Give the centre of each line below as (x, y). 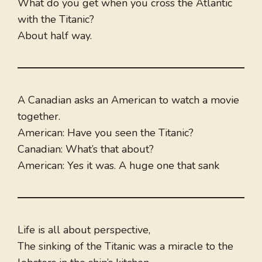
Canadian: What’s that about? (86, 149)
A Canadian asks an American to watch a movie (128, 100)
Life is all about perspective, (84, 230)
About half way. (55, 36)
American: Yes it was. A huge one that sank (118, 166)
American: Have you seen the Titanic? (106, 133)
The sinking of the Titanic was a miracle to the (125, 247)
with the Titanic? (56, 20)
